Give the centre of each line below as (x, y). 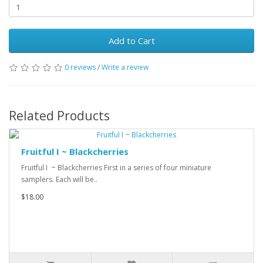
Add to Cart (131, 41)
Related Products (59, 116)
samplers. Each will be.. (59, 179)
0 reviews (80, 67)
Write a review (125, 67)
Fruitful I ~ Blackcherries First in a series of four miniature (116, 168)
